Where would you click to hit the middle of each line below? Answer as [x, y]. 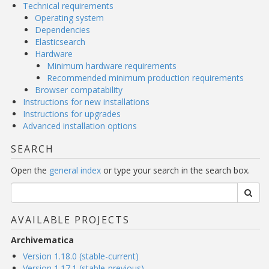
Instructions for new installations [86, 102]
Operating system [69, 18]
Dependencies [62, 30]
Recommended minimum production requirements [145, 78]
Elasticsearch [60, 42]
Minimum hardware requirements [112, 66]
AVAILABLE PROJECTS [70, 220]
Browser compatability [79, 90]
